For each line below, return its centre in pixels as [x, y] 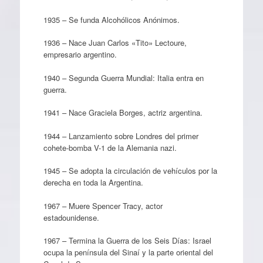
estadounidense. [71, 217]
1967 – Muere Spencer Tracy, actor [103, 205]
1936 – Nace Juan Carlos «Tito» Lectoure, [115, 43]
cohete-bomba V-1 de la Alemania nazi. [110, 147]
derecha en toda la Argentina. [93, 182]
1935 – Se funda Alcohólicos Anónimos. [111, 19]
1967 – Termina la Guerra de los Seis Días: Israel [127, 240]
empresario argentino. [80, 54]
